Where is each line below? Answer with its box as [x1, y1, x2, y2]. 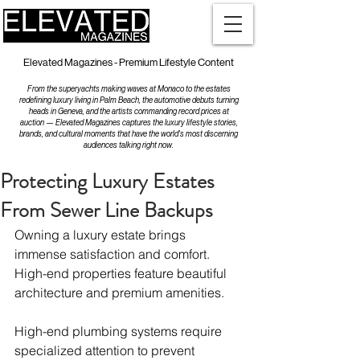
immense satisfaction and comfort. [14, 246, 213, 262]
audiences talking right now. [84, 141, 174, 149]
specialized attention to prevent [14, 342, 198, 358]
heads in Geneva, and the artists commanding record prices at [28, 107, 229, 116]
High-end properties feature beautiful [14, 265, 230, 281]
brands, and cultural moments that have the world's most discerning [19, 129, 238, 138]
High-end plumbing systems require [14, 323, 225, 339]
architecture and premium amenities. [14, 284, 224, 301]
